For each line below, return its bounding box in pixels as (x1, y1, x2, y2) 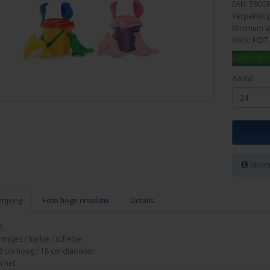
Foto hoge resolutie (42, 195, 110, 206)
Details (130, 195, 154, 206)
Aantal (232, 73, 254, 83)
